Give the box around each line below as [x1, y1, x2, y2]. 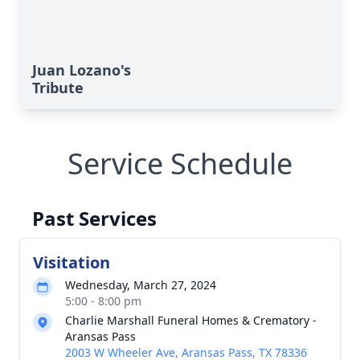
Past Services [32, 204, 157, 231]
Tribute [32, 77, 84, 97]
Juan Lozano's [32, 59, 131, 80]
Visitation [33, 251, 110, 273]
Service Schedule [67, 143, 292, 183]
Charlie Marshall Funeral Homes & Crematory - [65, 312, 317, 328]
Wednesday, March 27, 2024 [65, 276, 216, 292]
